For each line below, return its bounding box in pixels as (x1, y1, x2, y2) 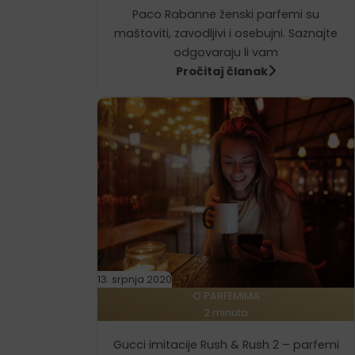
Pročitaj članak (175, 63, 268, 80)
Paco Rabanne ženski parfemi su (132, 6, 320, 23)
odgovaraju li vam (174, 44, 279, 61)
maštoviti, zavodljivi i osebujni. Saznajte (114, 25, 338, 42)
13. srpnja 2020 (97, 272, 173, 286)
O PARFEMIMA (192, 288, 260, 303)
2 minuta (204, 305, 249, 319)
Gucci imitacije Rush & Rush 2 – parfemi (113, 337, 339, 353)
